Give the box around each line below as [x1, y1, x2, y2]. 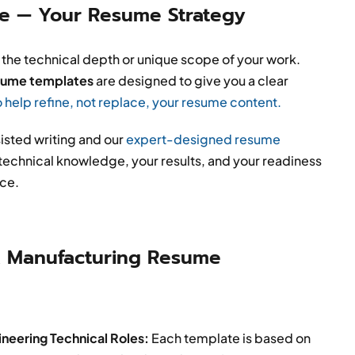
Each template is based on [149, 330, 311, 347]
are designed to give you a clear [93, 72, 288, 90]
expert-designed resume [125, 131, 281, 148]
